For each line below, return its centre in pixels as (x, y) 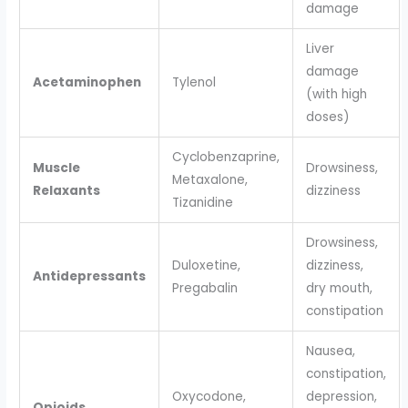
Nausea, (330, 351)
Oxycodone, (209, 396)
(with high (336, 94)
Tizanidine (202, 202)
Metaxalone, (209, 179)
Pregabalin (204, 288)
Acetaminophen (87, 82)
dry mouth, (339, 288)
